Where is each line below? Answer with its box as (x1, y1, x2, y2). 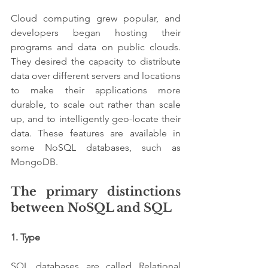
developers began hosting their (11, 26, 181, 38)
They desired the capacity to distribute (11, 55, 181, 67)
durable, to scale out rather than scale (11, 98, 181, 110)
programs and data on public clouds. (11, 41, 181, 53)
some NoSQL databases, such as (11, 141, 181, 153)
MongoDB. (11, 156, 58, 167)
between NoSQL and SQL (11, 200, 172, 215)
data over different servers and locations (11, 69, 181, 81)
